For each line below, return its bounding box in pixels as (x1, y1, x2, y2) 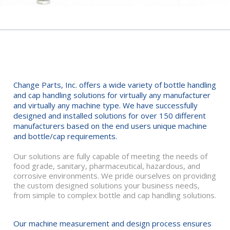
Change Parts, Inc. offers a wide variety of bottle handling (13, 80, 216, 90)
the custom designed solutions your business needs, (13, 180, 200, 191)
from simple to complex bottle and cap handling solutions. (13, 190, 216, 201)
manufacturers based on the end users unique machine (13, 121, 207, 131)
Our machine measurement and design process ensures (13, 218, 212, 229)
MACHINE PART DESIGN (59, 53, 171, 67)
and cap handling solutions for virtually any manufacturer (13, 90, 210, 101)
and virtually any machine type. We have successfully (13, 100, 198, 111)
